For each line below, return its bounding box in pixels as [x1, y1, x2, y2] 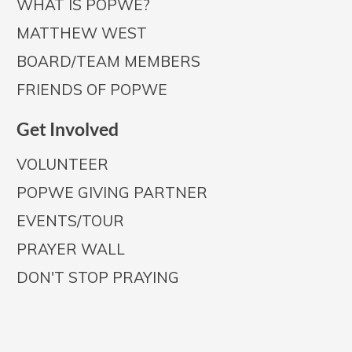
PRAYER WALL [16, 240, 125, 258]
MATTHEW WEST [16, 24, 147, 42]
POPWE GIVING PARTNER [16, 183, 207, 202]
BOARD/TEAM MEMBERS [16, 52, 200, 71]
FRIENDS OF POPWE [16, 80, 167, 99]
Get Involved [16, 118, 119, 140]
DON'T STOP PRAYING [16, 268, 179, 287]
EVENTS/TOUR [16, 211, 124, 230]
